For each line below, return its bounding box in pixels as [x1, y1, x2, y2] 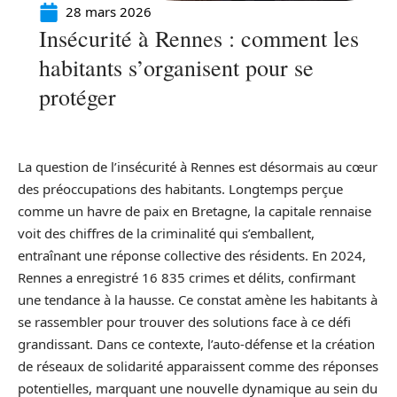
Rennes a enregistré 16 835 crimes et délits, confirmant [18, 269, 355, 286]
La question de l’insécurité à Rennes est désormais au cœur [18, 158, 378, 175]
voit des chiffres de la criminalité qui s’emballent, [18, 224, 315, 242]
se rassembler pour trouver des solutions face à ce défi [18, 313, 351, 331]
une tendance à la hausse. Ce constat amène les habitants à [18, 291, 378, 308]
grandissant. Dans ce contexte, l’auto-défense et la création [18, 335, 375, 353]
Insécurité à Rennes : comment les [39, 23, 359, 53]
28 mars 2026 [66, 3, 152, 20]
